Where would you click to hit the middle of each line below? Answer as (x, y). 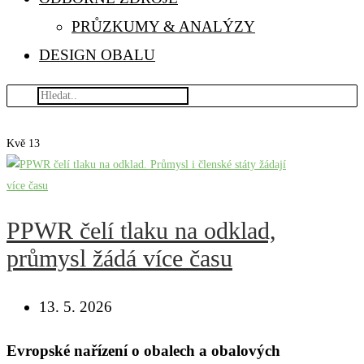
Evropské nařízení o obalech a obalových (143, 350)
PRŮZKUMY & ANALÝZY (163, 26)
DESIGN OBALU (97, 55)
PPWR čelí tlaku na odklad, (141, 230)
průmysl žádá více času (119, 258)
